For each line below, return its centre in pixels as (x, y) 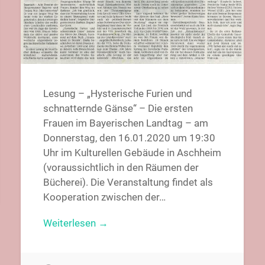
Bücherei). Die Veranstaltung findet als (128, 182)
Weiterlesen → (75, 223)
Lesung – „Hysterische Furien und (117, 93)
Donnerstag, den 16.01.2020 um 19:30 (129, 138)
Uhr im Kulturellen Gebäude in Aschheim (132, 152)
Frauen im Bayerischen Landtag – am (125, 123)
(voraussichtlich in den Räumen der (121, 167)
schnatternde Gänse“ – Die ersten (118, 108)
